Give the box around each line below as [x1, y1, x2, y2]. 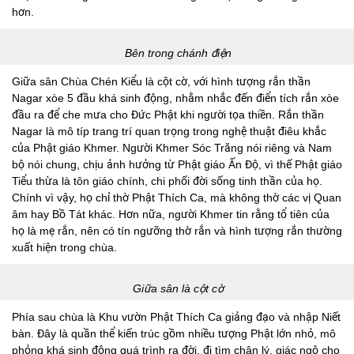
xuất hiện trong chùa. [12, 240, 120, 254]
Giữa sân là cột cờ [133, 281, 224, 295]
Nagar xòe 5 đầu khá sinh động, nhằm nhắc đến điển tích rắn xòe [12, 91, 339, 104]
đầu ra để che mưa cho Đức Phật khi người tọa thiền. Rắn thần [12, 107, 324, 121]
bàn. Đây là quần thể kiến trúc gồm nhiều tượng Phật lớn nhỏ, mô [12, 326, 336, 340]
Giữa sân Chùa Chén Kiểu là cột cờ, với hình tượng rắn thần [12, 74, 311, 88]
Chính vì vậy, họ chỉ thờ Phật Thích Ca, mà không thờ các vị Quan [12, 190, 341, 204]
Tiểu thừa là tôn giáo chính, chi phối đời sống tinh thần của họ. [12, 174, 322, 187]
